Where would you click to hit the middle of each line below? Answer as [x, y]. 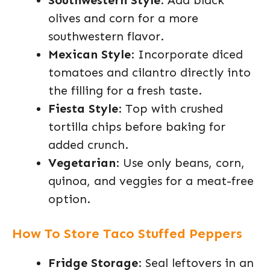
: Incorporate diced [187, 54]
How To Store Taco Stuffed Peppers [127, 234]
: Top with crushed [171, 108]
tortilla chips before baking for [137, 127]
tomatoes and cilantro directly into [149, 72]
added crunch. [88, 145]
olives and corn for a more [123, 18]
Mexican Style [89, 54]
